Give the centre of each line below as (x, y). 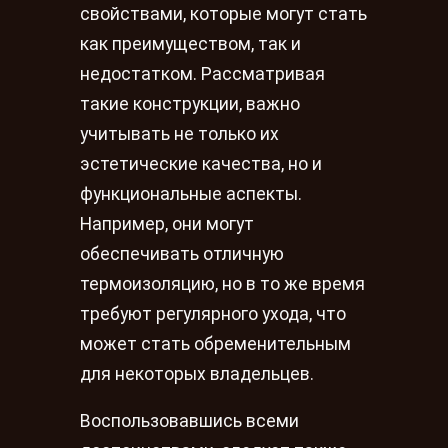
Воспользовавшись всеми (189, 421)
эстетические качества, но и (201, 163)
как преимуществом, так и (190, 43)
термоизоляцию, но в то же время (222, 283)
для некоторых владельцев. (197, 373)
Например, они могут (167, 223)
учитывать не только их (179, 133)
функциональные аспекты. (191, 193)
